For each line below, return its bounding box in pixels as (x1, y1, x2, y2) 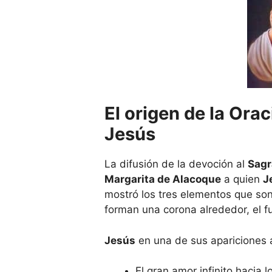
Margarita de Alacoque (104, 173, 221, 186)
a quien (221, 173, 263, 186)
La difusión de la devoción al (104, 158, 248, 171)
